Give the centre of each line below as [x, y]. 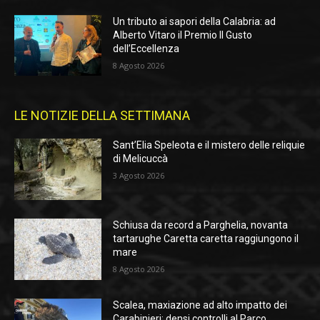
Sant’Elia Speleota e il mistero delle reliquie [209, 145]
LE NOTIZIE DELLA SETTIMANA [102, 116]
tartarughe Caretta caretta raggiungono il [206, 239]
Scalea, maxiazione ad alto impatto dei [200, 305]
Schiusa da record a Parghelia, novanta [201, 225]
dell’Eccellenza [146, 48]
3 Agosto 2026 [139, 176]
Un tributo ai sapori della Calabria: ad [195, 21]
